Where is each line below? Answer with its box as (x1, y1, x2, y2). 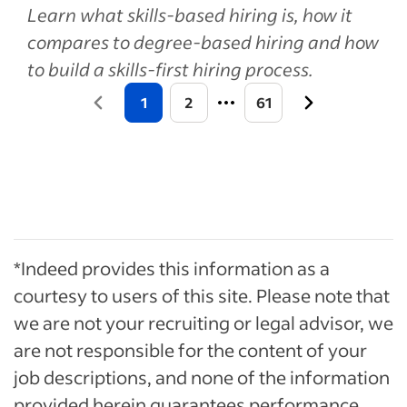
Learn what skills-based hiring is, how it (27, 2, 352, 26)
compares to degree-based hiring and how (27, 29, 379, 54)
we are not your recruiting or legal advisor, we (14, 310, 393, 334)
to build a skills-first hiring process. (27, 56, 313, 81)
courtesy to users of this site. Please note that (14, 283, 390, 307)
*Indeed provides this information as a (14, 255, 330, 280)
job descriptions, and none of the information (14, 364, 390, 389)
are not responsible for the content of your (14, 337, 367, 362)
